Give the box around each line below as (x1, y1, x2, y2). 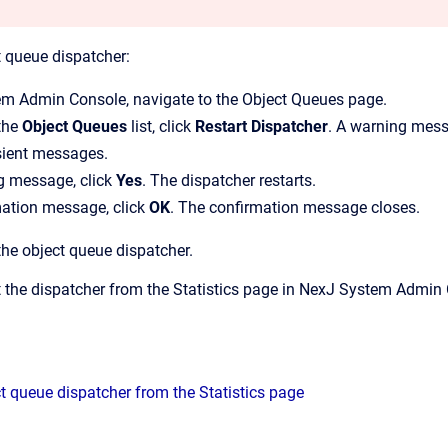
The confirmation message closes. (174, 198, 420, 217)
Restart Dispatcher (195, 117, 328, 136)
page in (239, 280, 299, 299)
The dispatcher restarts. (146, 171, 316, 190)
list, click (127, 117, 195, 136)
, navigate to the (126, 90, 242, 109)
